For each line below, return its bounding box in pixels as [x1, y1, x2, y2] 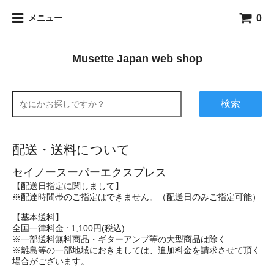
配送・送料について [12, 143, 130, 157]
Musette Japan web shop [72, 52, 202, 65]
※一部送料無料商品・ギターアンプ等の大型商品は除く [12, 235, 226, 244]
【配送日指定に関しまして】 [12, 182, 124, 191]
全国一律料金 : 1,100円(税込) [12, 224, 125, 233]
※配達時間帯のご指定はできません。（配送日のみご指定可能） [12, 193, 261, 202]
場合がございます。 [12, 257, 89, 266]
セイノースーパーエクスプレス [12, 166, 166, 179]
